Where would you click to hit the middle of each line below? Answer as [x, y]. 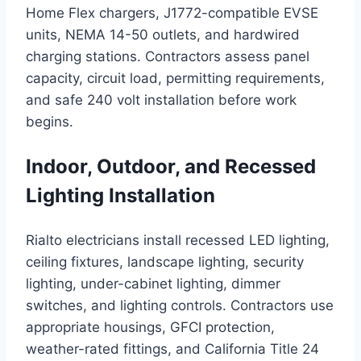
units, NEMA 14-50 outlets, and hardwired [163, 35]
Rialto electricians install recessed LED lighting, [178, 241]
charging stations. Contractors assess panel [168, 57]
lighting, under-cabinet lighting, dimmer [153, 284]
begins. [50, 122]
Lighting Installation [120, 196]
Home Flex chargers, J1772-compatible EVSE [172, 13]
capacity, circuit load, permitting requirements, [175, 79]
